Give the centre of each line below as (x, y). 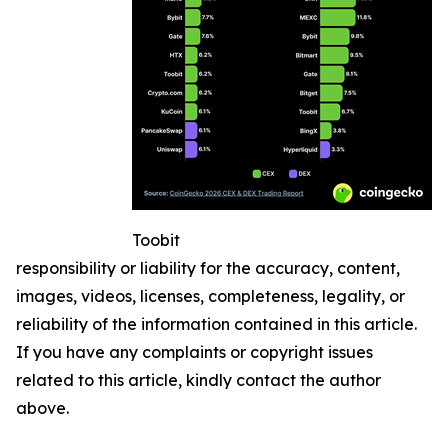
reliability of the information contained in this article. (216, 323)
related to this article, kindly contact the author (198, 379)
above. (42, 407)
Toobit (156, 239)
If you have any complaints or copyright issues (194, 351)
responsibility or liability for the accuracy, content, (208, 267)
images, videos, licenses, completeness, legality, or (210, 295)
